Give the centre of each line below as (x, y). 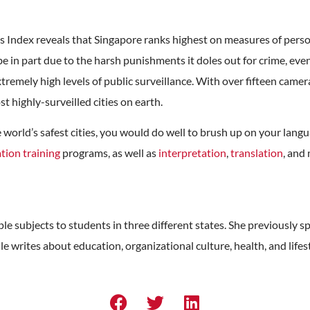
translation (257, 152)
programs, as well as (109, 152)
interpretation (192, 152)
